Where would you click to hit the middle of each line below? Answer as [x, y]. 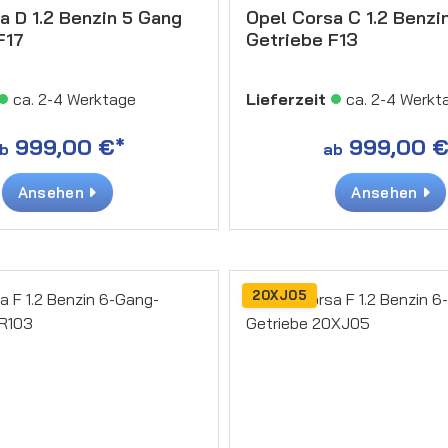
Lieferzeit [286, 98]
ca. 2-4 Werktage [74, 98]
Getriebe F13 [302, 39]
